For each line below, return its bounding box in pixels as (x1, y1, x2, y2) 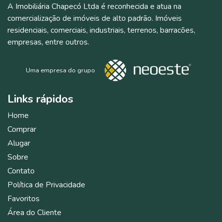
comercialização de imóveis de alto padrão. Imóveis (7, 13, 182, 24)
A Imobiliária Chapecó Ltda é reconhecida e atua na (7, 1, 181, 12)
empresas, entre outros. (7, 37, 89, 48)
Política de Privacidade (7, 179, 85, 190)
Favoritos (7, 193, 40, 204)
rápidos (36, 91, 73, 107)
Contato (7, 166, 35, 176)
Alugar (7, 138, 30, 149)
